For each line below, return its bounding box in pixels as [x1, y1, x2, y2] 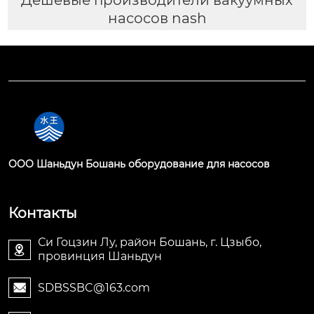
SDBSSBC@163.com [38, 280, 150, 294]
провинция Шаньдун [38, 250, 162, 264]
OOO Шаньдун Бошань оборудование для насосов [8, 158, 270, 171]
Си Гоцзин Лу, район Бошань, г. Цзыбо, [38, 235, 261, 250]
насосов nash [107, 9, 207, 27]
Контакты [8, 205, 77, 222]
